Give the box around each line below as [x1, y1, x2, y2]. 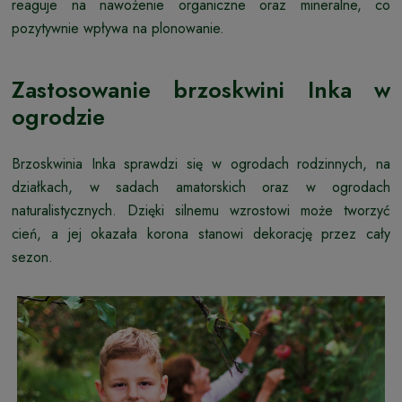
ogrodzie [12, 100, 105, 133]
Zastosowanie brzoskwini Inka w [12, 73, 390, 106]
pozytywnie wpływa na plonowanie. [12, 17, 224, 39]
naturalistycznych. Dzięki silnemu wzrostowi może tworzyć [12, 199, 390, 221]
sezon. [12, 246, 53, 267]
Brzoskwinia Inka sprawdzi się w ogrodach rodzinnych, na [12, 153, 390, 174]
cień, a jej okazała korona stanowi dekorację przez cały [12, 223, 390, 244]
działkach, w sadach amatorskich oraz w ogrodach [12, 176, 390, 197]
